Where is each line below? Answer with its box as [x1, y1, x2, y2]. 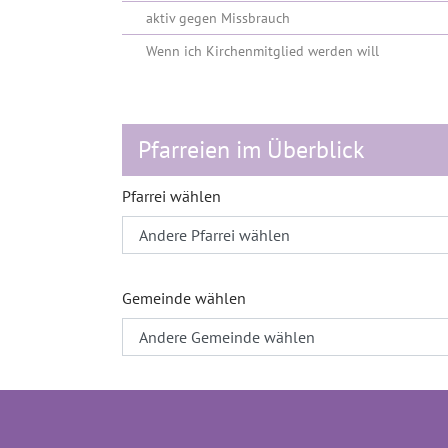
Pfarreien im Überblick [138, 134, 365, 165]
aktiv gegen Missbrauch [146, 9, 290, 27]
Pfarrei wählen [122, 186, 221, 206]
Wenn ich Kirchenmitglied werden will [146, 42, 379, 60]
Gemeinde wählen [122, 288, 246, 308]
